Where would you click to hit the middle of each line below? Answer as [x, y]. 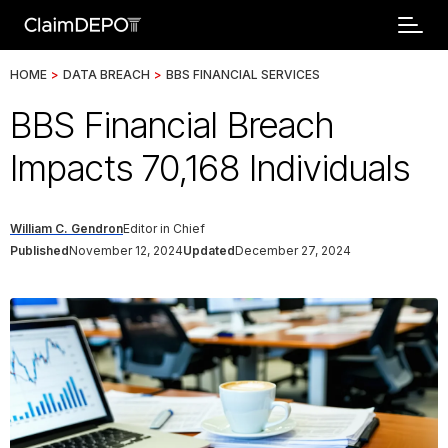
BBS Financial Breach [172, 125]
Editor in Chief [164, 228]
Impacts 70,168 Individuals [210, 168]
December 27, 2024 [293, 250]
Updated [209, 250]
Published [39, 250]
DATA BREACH [106, 74]
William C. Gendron [66, 228]
